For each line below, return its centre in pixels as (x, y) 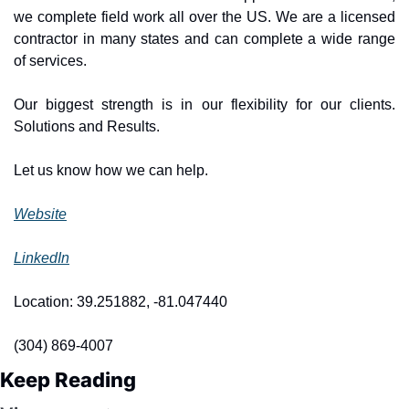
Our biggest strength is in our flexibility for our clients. (204, 104)
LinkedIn (42, 257)
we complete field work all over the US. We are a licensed (204, 16)
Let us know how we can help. (111, 170)
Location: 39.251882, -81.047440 (121, 301)
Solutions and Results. (87, 126)
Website (40, 214)
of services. (50, 60)
